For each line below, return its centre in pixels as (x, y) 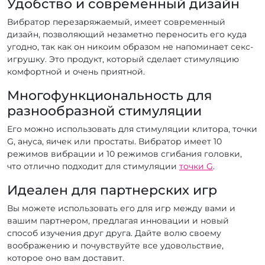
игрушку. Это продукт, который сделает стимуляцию (123, 59)
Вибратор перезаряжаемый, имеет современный (116, 22)
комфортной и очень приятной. (76, 71)
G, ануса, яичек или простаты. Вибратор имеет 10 (114, 141)
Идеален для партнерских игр (112, 190)
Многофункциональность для (109, 95)
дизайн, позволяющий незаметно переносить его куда (127, 34)
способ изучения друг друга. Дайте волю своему (114, 233)
